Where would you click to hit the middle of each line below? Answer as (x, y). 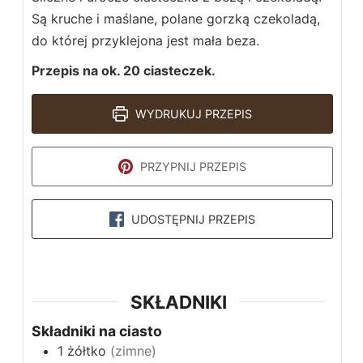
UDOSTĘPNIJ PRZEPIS (192, 219)
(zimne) (133, 350)
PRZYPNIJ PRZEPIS (192, 166)
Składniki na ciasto (97, 331)
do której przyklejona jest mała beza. (145, 40)
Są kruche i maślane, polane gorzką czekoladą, (176, 18)
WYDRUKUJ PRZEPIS (192, 113)
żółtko (87, 350)
